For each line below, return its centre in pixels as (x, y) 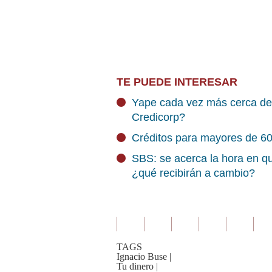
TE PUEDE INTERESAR (177, 82)
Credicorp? (158, 117)
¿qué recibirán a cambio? (193, 173)
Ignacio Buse (142, 257)
